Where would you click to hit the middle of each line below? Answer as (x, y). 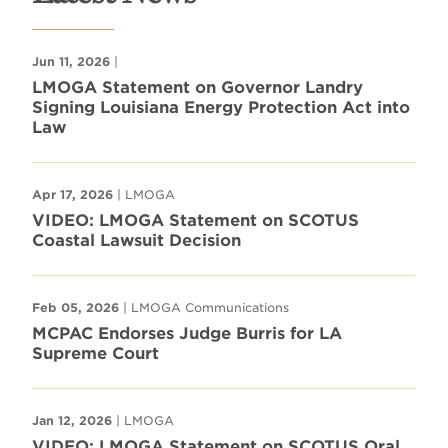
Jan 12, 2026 (72, 420)
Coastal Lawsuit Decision (136, 240)
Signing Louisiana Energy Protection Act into (221, 107)
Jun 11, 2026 (71, 61)
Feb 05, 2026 (75, 307)
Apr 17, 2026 (72, 194)
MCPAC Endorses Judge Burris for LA (187, 333)
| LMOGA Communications (204, 307)
